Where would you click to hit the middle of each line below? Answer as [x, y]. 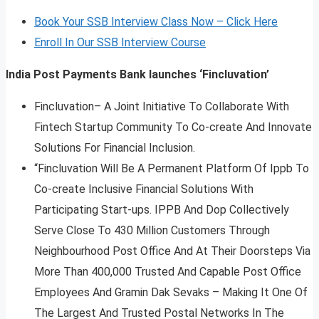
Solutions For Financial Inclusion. [115, 148]
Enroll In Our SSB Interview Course [120, 43]
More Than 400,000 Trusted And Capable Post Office [168, 272]
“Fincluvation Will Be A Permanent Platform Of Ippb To [172, 169]
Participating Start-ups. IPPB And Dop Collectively [162, 210]
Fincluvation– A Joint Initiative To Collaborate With [162, 107]
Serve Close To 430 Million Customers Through [152, 231]
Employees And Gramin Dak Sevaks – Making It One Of [171, 293]
